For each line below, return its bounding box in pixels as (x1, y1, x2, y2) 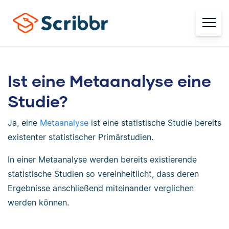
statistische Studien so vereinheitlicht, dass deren (8, 169, 199, 179)
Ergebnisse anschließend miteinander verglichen (8, 183, 194, 193)
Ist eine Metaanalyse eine (8, 71, 211, 90)
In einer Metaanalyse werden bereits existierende (8, 154, 197, 165)
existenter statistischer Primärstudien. (8, 132, 153, 142)
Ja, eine (8, 118, 40, 128)
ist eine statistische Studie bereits (88, 118, 221, 128)
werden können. (8, 197, 69, 208)
